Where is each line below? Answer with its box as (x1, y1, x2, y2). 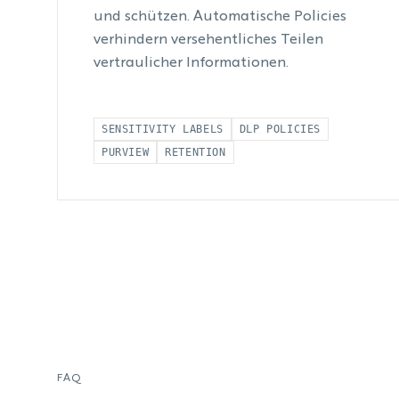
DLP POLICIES (239, 123, 322, 135)
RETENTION (165, 146, 226, 159)
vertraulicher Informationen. (94, 56, 289, 70)
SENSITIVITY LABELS (102, 123, 224, 135)
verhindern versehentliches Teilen (94, 33, 323, 47)
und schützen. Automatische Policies (94, 10, 346, 24)
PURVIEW (102, 146, 150, 159)
